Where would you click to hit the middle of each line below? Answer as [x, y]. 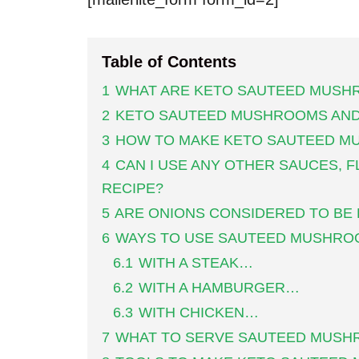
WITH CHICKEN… [199, 313]
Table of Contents [169, 62]
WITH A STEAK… [196, 263]
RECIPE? [133, 189]
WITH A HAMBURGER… [219, 288]
